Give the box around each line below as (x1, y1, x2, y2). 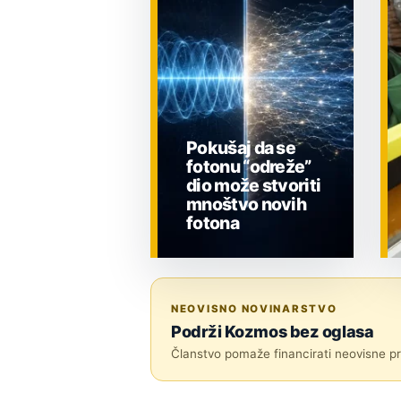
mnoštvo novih (186, 193, 307, 216)
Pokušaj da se (186, 137, 296, 159)
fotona (186, 212, 239, 235)
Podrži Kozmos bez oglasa (171, 321, 374, 342)
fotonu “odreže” (186, 156, 311, 178)
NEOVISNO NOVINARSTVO (171, 303, 337, 316)
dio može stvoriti (186, 175, 321, 197)
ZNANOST (198, 293, 253, 306)
